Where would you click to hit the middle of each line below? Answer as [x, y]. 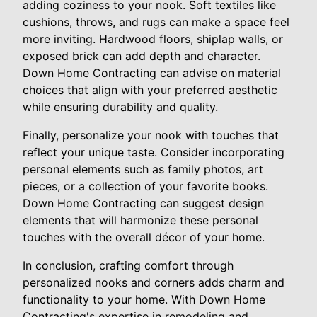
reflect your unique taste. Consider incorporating [154, 152]
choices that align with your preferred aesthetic [150, 90]
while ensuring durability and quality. [120, 106]
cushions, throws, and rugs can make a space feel [156, 22]
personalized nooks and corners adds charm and [154, 282]
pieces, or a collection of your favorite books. [145, 186]
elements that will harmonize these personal [140, 220]
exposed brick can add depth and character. [142, 56]
